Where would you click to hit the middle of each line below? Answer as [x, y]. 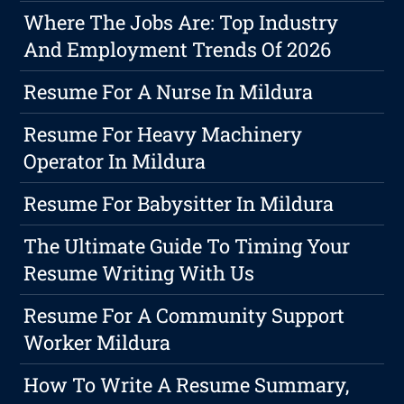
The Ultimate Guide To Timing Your [187, 246]
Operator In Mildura [115, 161]
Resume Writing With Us [139, 273]
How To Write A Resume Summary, [187, 385]
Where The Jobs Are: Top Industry [181, 23]
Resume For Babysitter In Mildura [179, 204]
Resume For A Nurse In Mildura [169, 92]
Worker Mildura [97, 343]
